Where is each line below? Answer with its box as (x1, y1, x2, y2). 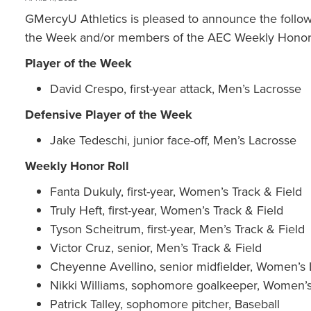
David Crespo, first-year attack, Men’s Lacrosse (50, 80, 301, 99)
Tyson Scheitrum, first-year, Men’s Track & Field (50, 220, 305, 239)
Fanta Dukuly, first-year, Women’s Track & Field (50, 183, 302, 201)
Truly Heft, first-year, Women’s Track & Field (50, 201, 283, 220)
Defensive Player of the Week (25, 106, 192, 124)
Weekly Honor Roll (25, 157, 129, 176)
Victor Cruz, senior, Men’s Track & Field (50, 239, 262, 258)
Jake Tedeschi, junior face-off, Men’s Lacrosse (50, 131, 296, 150)
